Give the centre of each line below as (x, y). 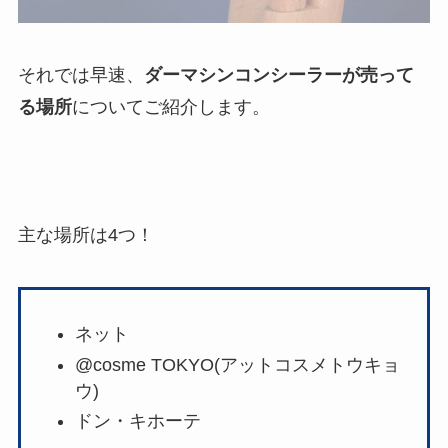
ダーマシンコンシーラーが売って (278, 74)
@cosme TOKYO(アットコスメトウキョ (237, 364)
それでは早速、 (80, 74)
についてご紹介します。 (170, 106)
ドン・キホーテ (137, 421)
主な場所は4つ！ (85, 235)
